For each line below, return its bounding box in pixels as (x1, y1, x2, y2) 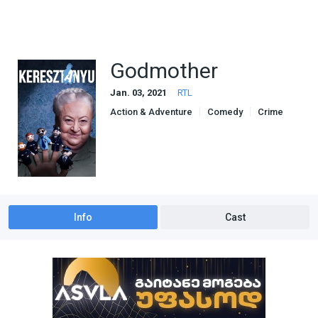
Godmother (110, 58, 218, 83)
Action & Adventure (110, 106, 192, 117)
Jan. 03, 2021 (110, 87, 167, 98)
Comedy (207, 106, 243, 117)
